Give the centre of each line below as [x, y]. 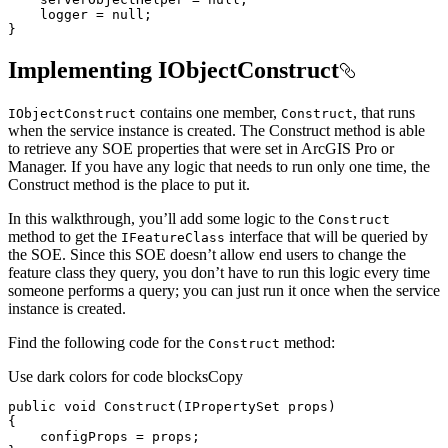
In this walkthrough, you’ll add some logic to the [163, 218]
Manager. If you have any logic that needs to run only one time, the [219, 166]
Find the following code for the [108, 342]
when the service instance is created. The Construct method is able [216, 130]
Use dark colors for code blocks [108, 376]
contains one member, [208, 112]
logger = [60, 14]
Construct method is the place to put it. [129, 184]
